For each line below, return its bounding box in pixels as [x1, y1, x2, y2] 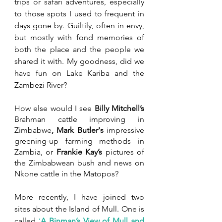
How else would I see [14, 103, 95, 113]
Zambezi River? [14, 80, 67, 90]
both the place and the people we [14, 44, 144, 54]
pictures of [102, 147, 145, 157]
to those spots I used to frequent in [14, 8, 144, 18]
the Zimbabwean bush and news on [14, 158, 144, 167]
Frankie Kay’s [56, 147, 103, 157]
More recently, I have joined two [14, 192, 144, 202]
